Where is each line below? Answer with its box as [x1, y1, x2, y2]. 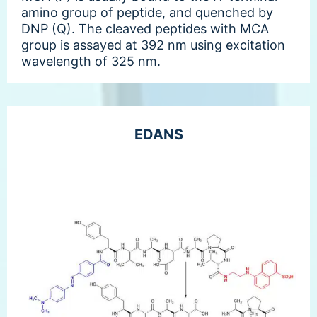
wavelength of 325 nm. [21, 53, 161, 69]
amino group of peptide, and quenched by [21, 4, 273, 20]
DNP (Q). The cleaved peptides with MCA [21, 21, 269, 36]
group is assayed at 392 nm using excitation [21, 37, 285, 52]
